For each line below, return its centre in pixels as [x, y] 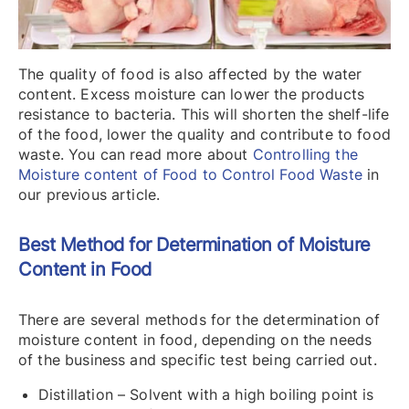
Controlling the [305, 154]
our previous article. [89, 194]
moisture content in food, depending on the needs [195, 339]
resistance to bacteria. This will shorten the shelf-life [204, 114]
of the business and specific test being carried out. [198, 359]
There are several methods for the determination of [199, 319]
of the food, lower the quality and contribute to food [204, 134]
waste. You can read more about [136, 154]
